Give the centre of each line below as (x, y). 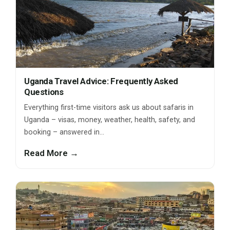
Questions (44, 92)
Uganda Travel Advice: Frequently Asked (101, 81)
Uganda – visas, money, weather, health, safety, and (110, 120)
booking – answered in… (64, 132)
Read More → (51, 153)
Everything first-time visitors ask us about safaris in (109, 108)
